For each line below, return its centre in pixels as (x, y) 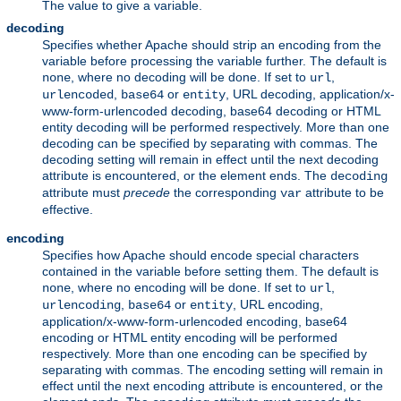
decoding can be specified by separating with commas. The (210, 144)
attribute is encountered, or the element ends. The (186, 176)
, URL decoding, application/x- (310, 94)
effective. (68, 210)
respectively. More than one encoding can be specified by (205, 354)
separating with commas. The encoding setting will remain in (213, 370)
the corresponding (225, 193)
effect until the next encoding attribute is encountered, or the (213, 386)
